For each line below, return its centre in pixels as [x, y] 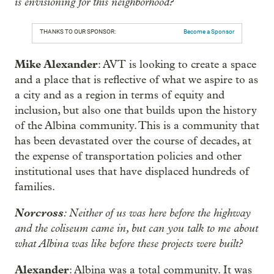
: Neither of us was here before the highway [157, 213]
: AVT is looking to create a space [177, 64]
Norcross [39, 213]
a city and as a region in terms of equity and [120, 95]
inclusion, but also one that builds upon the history [136, 110]
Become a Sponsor [209, 31]
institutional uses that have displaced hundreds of [132, 171]
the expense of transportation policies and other [128, 156]
